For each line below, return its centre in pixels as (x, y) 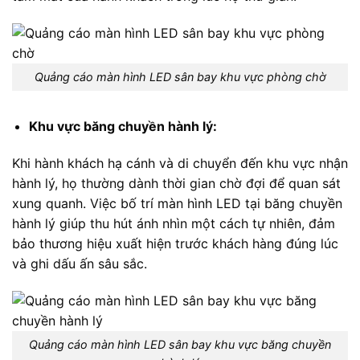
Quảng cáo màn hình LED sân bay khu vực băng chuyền (180, 345)
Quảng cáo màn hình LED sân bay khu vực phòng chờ (180, 77)
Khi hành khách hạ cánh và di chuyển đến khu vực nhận (180, 163)
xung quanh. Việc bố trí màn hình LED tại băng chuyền (177, 203)
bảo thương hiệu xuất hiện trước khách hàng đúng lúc (175, 243)
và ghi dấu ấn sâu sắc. (80, 263)
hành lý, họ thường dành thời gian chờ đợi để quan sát (176, 183)
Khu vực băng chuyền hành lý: (123, 127)
